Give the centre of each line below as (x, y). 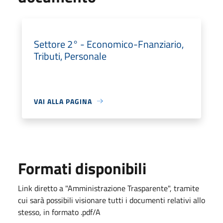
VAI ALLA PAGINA (63, 101)
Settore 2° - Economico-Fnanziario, (109, 44)
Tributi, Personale (70, 56)
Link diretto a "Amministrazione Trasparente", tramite (109, 188)
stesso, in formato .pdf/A (59, 212)
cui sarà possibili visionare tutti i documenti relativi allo (111, 200)
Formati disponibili (82, 168)
